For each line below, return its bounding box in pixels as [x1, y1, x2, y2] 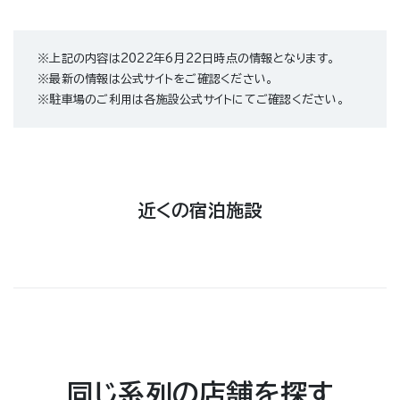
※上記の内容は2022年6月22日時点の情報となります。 [37, 53, 335, 65]
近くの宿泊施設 [137, 201, 262, 220]
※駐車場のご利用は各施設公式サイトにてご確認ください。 [37, 94, 345, 106]
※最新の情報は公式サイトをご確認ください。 [37, 73, 274, 86]
